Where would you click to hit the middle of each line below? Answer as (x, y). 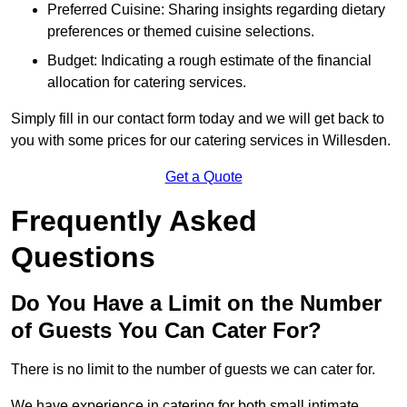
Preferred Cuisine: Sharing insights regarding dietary (216, 10)
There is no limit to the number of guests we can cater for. (193, 370)
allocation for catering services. (147, 83)
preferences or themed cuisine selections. (181, 32)
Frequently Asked (134, 221)
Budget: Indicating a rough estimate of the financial (209, 61)
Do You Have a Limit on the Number (196, 303)
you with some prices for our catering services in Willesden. (201, 141)
